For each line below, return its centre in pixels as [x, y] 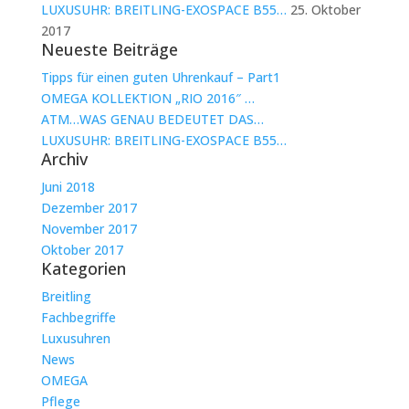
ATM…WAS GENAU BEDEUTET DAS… [152, 119]
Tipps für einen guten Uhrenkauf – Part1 [160, 77]
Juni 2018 [68, 187]
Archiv [64, 159]
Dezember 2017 [89, 208]
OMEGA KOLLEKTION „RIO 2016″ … [147, 98]
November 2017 [89, 229]
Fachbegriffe [78, 317]
